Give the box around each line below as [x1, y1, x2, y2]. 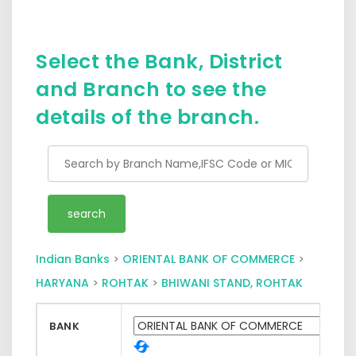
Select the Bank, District [36, 47, 283, 75]
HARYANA [36, 274, 89, 291]
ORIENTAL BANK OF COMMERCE [122, 250, 295, 267]
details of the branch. [36, 103, 259, 131]
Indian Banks [36, 250, 110, 267]
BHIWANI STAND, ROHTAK [161, 274, 303, 291]
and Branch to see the [36, 75, 267, 103]
